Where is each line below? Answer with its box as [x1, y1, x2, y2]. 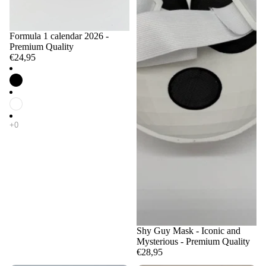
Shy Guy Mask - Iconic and [137, 225, 240, 236]
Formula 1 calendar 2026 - [9, 31, 109, 42]
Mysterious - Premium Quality [137, 236, 250, 246]
